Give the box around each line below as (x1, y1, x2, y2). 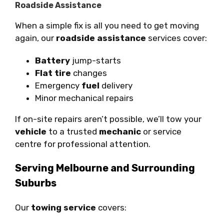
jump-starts (70, 55, 121, 65)
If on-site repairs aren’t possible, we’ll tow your (15, 113, 201, 124)
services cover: (146, 32, 207, 43)
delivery (99, 80, 132, 90)
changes (71, 67, 107, 78)
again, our (15, 32, 56, 43)
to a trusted (46, 126, 99, 136)
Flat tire (35, 67, 71, 78)
